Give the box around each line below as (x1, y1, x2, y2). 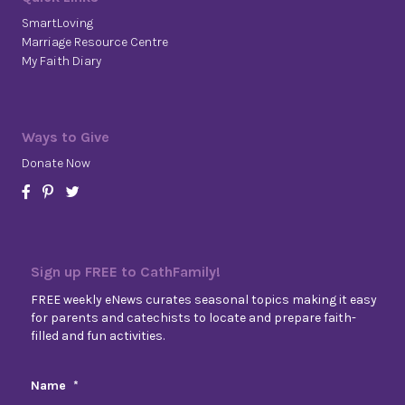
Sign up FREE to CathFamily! (31, 263, 221, 281)
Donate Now (22, 155, 90, 172)
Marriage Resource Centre (22, 34, 168, 51)
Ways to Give (22, 128, 109, 146)
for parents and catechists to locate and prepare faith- (31, 310, 356, 326)
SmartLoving (22, 15, 93, 32)
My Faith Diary (22, 53, 101, 70)
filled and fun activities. (31, 328, 165, 344)
